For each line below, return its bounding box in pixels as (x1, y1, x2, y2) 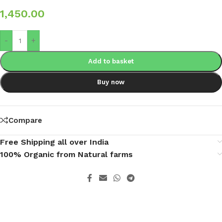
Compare (8, 115, 42, 125)
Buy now (97, 78, 125, 86)
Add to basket (88, 57, 134, 65)
